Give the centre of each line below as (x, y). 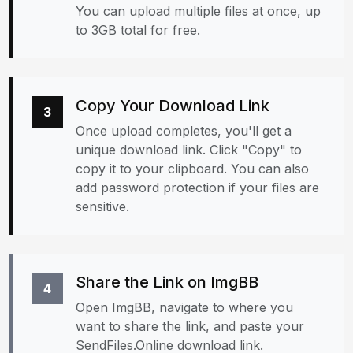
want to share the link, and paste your (190, 326)
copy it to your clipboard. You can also (192, 169)
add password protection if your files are (197, 188)
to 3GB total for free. (138, 30)
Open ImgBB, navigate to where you (184, 307)
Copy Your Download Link (173, 106)
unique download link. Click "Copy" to (189, 150)
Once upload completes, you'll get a (184, 131)
